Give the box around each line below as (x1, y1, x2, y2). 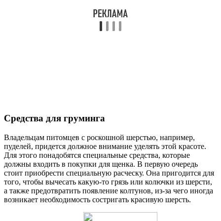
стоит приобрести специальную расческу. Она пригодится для (4, 168, 214, 177)
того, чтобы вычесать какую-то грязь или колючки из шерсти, (4, 177, 212, 186)
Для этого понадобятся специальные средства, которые (4, 150, 190, 159)
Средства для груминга (4, 112, 105, 123)
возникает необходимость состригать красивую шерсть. (4, 195, 191, 204)
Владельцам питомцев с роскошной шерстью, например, (4, 133, 195, 142)
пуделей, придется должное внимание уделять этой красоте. (4, 142, 206, 150)
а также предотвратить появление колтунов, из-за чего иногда (4, 186, 213, 195)
